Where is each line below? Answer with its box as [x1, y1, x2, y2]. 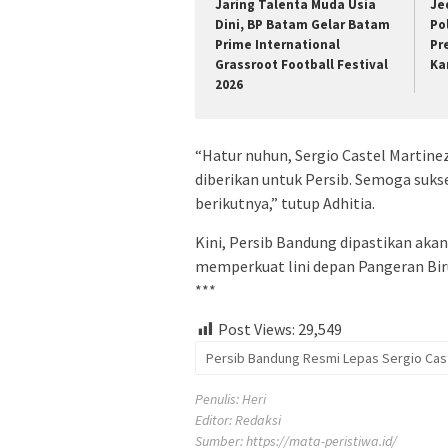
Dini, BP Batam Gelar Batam [215, 15, 390, 33]
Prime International [215, 35, 340, 53]
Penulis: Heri [195, 390, 266, 409]
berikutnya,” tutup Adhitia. [195, 193, 375, 214]
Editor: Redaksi [195, 411, 281, 430]
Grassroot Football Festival [215, 55, 388, 73]
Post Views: [218, 319, 295, 340]
